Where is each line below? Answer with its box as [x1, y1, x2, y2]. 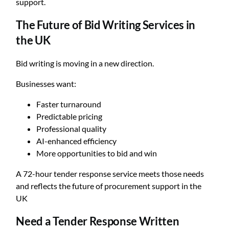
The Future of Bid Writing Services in [16, 17, 196, 32]
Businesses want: [16, 79, 77, 88]
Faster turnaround [36, 99, 102, 109]
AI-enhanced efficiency [36, 136, 117, 146]
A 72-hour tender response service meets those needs [16, 169, 204, 178]
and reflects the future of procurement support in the [16, 181, 202, 191]
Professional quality [36, 124, 107, 133]
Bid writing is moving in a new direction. [16, 58, 154, 68]
